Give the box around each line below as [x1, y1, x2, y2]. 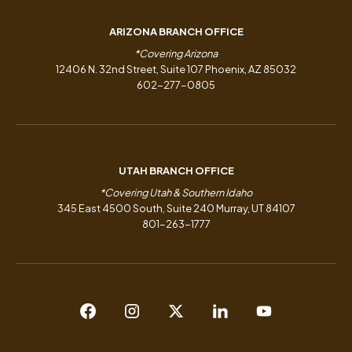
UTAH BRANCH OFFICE [118, 164, 234, 178]
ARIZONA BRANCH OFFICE [108, 25, 244, 38]
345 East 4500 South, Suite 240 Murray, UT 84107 [57, 202, 295, 215]
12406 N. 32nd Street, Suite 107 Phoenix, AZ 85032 [56, 63, 296, 76]
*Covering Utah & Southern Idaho [100, 186, 252, 200]
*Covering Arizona [134, 47, 218, 60]
